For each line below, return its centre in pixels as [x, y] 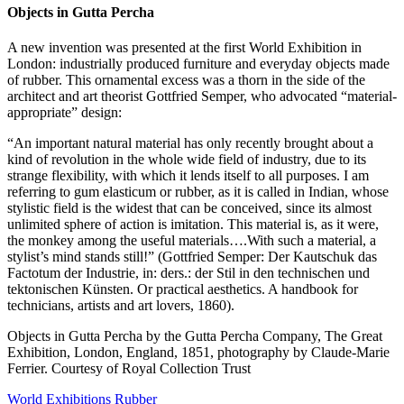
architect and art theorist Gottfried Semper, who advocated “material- [202, 96]
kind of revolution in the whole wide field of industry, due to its [187, 160]
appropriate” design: [64, 113]
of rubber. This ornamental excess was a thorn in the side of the [186, 80]
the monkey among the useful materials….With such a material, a [192, 241]
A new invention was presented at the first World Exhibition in [184, 48]
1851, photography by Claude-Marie [285, 353]
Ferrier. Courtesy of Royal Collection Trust [129, 369]
